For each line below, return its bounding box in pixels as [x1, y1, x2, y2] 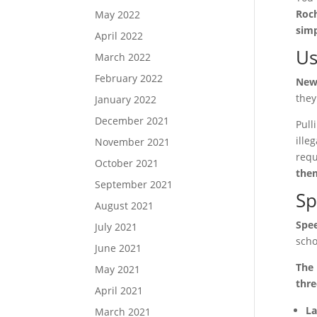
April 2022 [95, 29, 144, 42]
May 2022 [95, 8, 141, 21]
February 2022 [95, 71, 163, 85]
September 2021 [95, 178, 173, 191]
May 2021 [95, 263, 141, 276]
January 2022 [95, 93, 157, 106]
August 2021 [95, 199, 154, 212]
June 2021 [95, 241, 142, 255]
